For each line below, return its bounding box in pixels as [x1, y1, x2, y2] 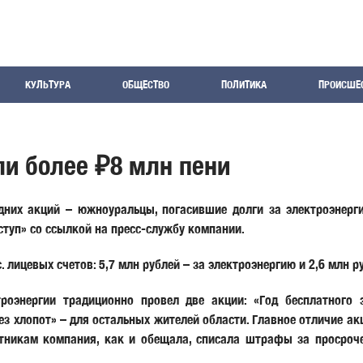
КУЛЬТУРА [25, 79, 70, 92]
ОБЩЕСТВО [122, 79, 169, 92]
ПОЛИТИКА [221, 79, 267, 92]
